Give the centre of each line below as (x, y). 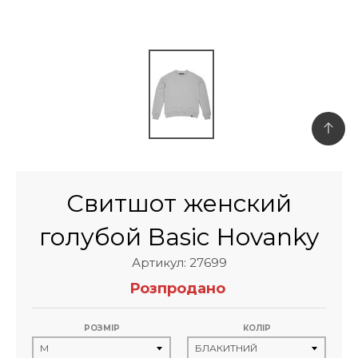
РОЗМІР (101, 328)
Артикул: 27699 (179, 262)
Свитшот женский (179, 203)
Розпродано (177, 288)
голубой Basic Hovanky (179, 237)
